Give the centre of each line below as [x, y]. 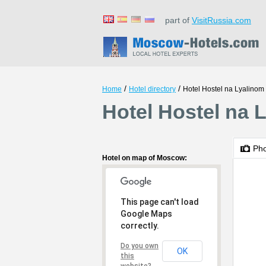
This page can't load [160, 202]
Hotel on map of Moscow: [145, 158]
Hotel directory [152, 89]
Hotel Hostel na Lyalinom [224, 89]
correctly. [140, 226]
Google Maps [146, 214]
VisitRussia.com [221, 20]
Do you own [140, 246]
